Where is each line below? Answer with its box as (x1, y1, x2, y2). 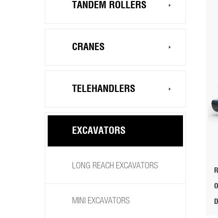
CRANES (72, 42, 105, 52)
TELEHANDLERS (72, 84, 135, 94)
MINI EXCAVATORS (72, 197, 130, 205)
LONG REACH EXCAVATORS (72, 162, 158, 170)
